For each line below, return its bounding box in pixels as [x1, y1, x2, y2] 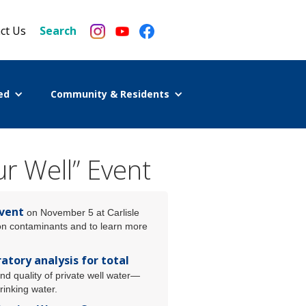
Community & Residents [50, 87, 169, 100]
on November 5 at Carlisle [24, 207, 139, 218]
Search [40, 23, 76, 38]
